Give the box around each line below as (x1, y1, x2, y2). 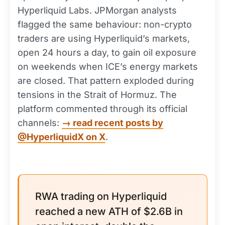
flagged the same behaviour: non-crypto (18, 19, 192, 30)
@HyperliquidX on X (18, 132, 105, 142)
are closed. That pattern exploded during (18, 75, 194, 86)
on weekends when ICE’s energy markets (18, 61, 198, 72)
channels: (18, 118, 62, 128)
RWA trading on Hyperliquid (35, 190, 167, 202)
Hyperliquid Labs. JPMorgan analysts (18, 5, 177, 16)
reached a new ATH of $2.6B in (35, 205, 183, 217)
